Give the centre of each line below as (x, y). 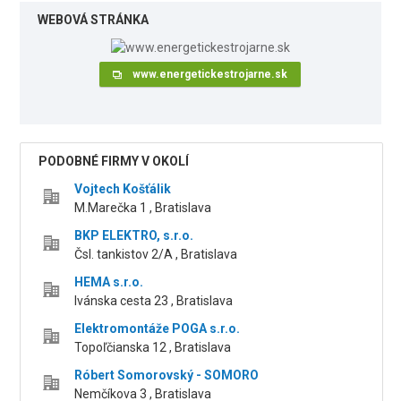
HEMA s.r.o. (109, 282)
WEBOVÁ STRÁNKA (94, 20)
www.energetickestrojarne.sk (210, 74)
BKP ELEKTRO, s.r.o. (134, 236)
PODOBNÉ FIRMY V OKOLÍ (114, 162)
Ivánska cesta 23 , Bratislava (154, 301)
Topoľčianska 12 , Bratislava (153, 348)
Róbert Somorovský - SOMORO (167, 375)
